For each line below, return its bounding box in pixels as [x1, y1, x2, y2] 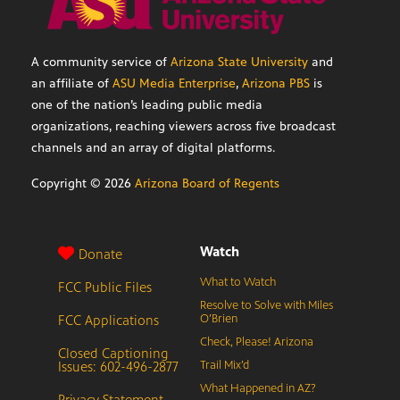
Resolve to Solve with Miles [200, 298, 333, 313]
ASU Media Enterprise [112, 76, 236, 92]
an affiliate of [31, 76, 112, 92]
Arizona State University [171, 54, 308, 71]
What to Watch [200, 275, 276, 290]
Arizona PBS [242, 76, 310, 92]
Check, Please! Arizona [200, 335, 313, 350]
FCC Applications [58, 312, 159, 329]
